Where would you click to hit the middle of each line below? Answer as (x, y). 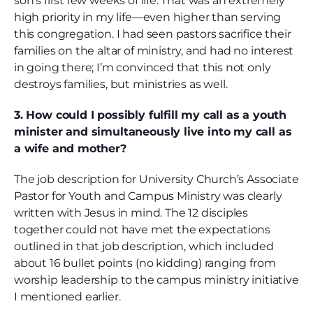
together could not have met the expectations (143, 230)
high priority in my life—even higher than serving (148, 17)
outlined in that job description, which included (144, 247)
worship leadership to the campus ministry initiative (156, 280)
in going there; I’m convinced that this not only (143, 68)
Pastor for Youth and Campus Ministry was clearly (148, 196)
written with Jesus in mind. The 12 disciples (131, 213)
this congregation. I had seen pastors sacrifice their (153, 34)
